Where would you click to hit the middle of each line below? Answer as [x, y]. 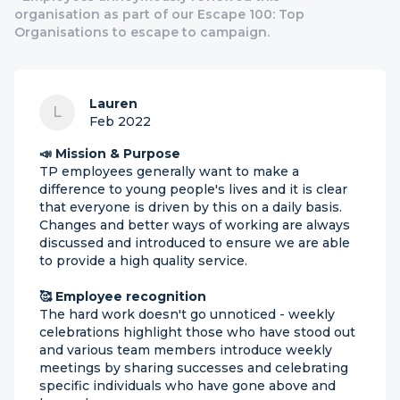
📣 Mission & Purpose [110, 154]
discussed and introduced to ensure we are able [195, 243]
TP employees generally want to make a [169, 171]
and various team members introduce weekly [186, 350]
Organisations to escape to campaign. [142, 32]
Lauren [113, 104]
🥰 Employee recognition [123, 296]
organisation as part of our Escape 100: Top [159, 14]
